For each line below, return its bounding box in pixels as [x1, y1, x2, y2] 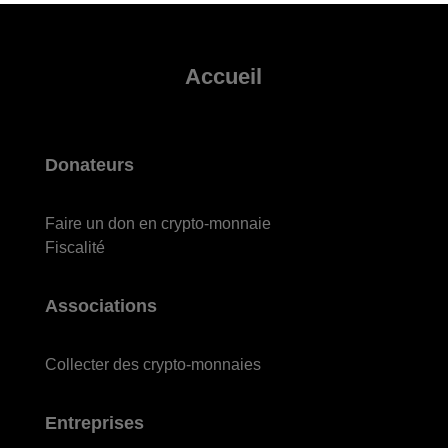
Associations [44, 296, 157, 317]
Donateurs [44, 155, 134, 176]
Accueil [185, 64, 263, 90]
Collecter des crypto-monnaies [44, 356, 261, 374]
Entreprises [44, 413, 144, 434]
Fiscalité [44, 239, 105, 257]
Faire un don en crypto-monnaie [44, 215, 271, 233]
